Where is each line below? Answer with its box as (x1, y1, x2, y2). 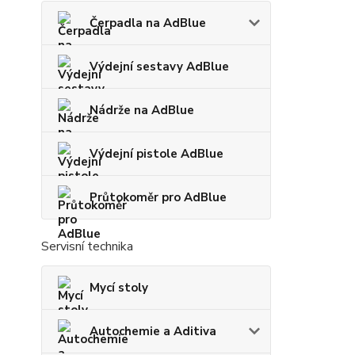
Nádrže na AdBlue (90, 102, 194, 118)
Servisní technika (41, 238, 133, 255)
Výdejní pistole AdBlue (90, 146, 223, 162)
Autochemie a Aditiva (90, 323, 216, 339)
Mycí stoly (90, 280, 148, 296)
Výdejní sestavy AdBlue (90, 59, 229, 74)
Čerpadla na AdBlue (90, 15, 206, 31)
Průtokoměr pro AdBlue (90, 189, 227, 205)
